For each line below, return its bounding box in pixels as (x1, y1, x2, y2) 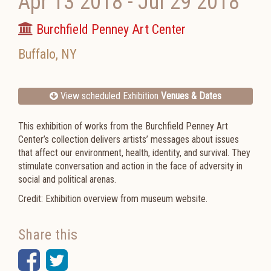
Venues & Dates (161, 90, 221, 102)
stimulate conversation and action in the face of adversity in (18, 160, 243, 172)
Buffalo (18, 47, 56, 62)
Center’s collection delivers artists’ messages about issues (18, 134, 239, 145)
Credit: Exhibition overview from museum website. (18, 193, 207, 204)
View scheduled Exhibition (58, 90, 161, 102)
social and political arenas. (18, 174, 116, 185)
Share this (18, 226, 77, 243)
